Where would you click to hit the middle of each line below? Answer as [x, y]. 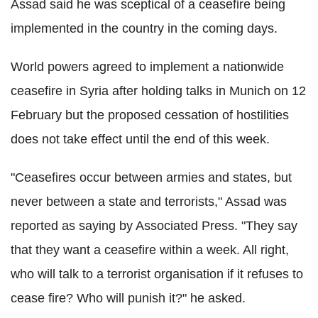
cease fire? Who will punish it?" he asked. [128, 298]
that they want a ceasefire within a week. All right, [150, 250]
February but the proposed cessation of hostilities [150, 115]
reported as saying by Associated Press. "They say [154, 226]
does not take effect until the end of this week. [140, 139]
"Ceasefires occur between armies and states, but [151, 178]
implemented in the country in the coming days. [144, 29]
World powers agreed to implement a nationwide [147, 67]
